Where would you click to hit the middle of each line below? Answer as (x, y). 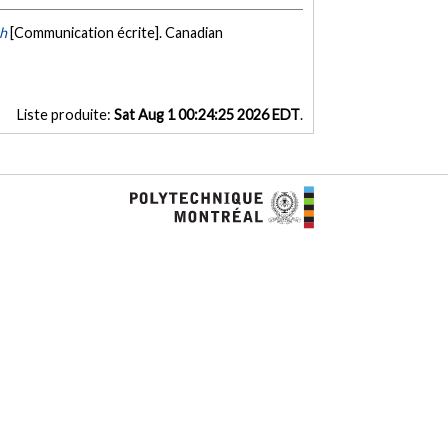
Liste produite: (65, 115)
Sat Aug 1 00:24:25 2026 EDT (206, 115)
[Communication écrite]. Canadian (117, 33)
